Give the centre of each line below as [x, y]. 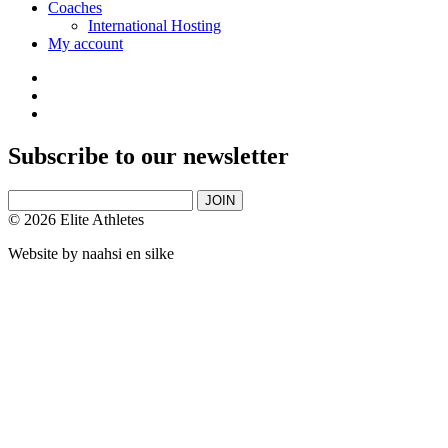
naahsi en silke [128, 253]
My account [85, 43]
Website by [45, 253]
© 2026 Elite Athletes [76, 219]
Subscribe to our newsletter [148, 155]
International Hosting [154, 25]
